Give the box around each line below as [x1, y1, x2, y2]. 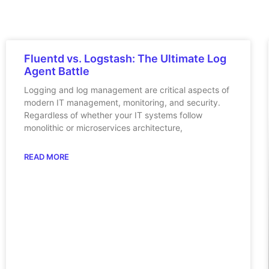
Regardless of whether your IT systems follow [24, 110, 202, 120]
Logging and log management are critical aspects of [24, 85, 229, 95]
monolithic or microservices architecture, [24, 122, 183, 133]
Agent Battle [24, 65, 89, 77]
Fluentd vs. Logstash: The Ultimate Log [24, 52, 226, 65]
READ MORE [24, 152, 69, 162]
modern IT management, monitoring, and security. [24, 97, 220, 107]
